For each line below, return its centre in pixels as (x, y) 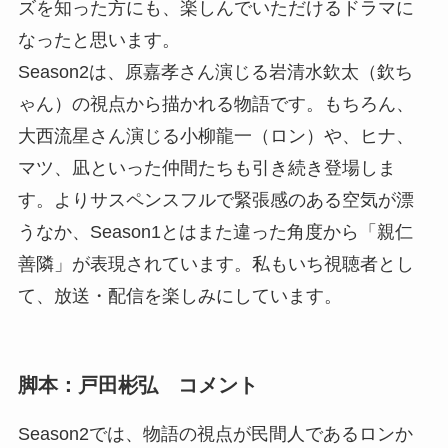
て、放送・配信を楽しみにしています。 (179, 296)
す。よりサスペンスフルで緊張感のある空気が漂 (215, 200)
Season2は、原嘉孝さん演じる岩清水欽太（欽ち (215, 72)
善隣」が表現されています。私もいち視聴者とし (215, 264)
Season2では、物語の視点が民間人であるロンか (215, 434)
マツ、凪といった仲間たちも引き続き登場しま (206, 168)
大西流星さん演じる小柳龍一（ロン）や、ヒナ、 (215, 136)
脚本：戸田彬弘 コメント (137, 384)
